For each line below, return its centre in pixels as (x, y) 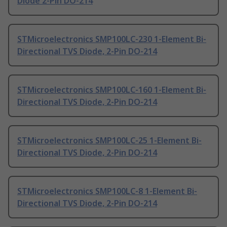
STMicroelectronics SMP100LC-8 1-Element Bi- (107, 191)
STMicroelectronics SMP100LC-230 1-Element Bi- (112, 39)
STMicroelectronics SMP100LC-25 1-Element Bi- (109, 141)
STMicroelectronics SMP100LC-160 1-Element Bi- (112, 90)
